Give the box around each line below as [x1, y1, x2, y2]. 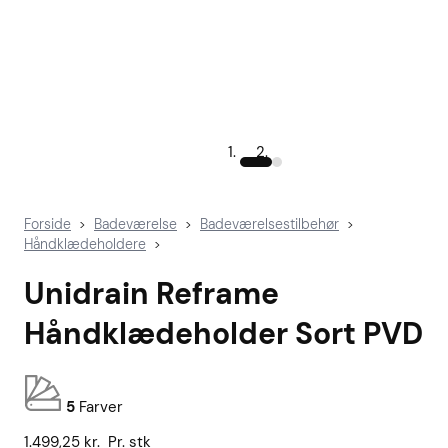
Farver [75, 397, 123, 418]
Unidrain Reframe [24, 274, 279, 314]
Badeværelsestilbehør [200, 215, 339, 233]
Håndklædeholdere [24, 235, 146, 253]
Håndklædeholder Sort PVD [24, 314, 423, 354]
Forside [24, 215, 71, 233]
